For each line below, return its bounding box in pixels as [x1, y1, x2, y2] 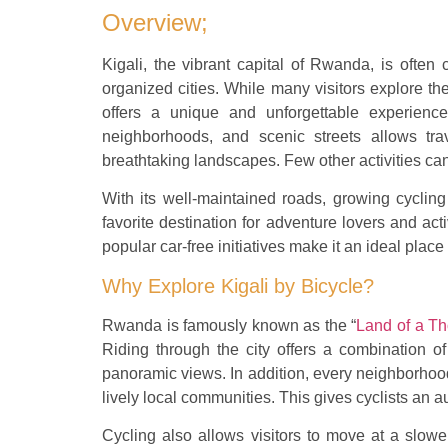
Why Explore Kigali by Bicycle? [102, 274, 374, 297]
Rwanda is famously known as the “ [102, 316, 357, 334]
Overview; [102, 9, 208, 36]
